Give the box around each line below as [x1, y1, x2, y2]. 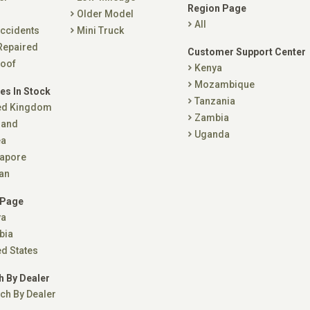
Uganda [194, 129, 230, 140]
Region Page [188, 3, 246, 14]
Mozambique [194, 79, 255, 90]
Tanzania [194, 95, 235, 107]
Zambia [194, 112, 229, 123]
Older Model [77, 8, 134, 19]
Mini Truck [77, 25, 124, 36]
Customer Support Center [188, 46, 306, 57]
